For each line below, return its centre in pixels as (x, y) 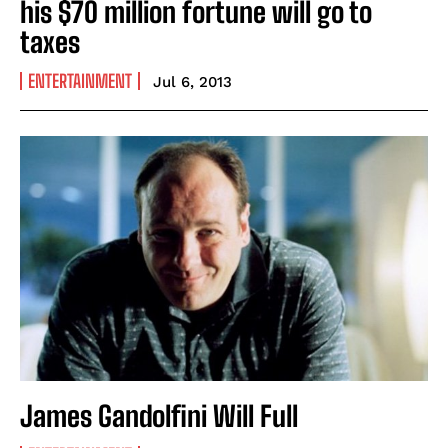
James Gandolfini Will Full (159, 415)
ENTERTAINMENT (80, 80)
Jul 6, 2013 (192, 81)
